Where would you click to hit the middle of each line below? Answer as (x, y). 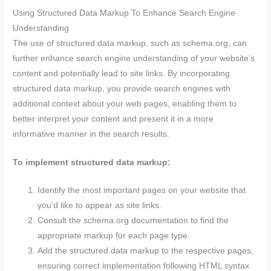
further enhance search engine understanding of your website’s (134, 58)
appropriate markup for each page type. (114, 236)
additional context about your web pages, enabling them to (125, 103)
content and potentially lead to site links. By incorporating (122, 73)
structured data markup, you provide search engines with (122, 88)
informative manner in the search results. (91, 134)
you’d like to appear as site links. (100, 206)
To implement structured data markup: (92, 162)
